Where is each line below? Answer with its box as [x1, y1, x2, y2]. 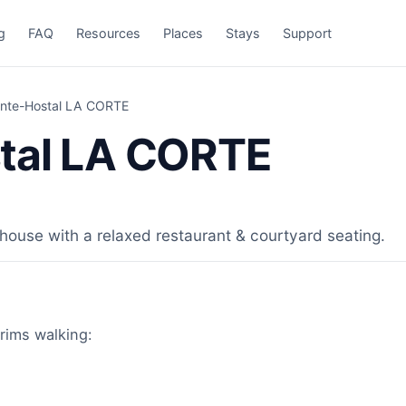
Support [283, 24, 333, 41]
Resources [76, 24, 141, 41]
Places [163, 24, 204, 41]
